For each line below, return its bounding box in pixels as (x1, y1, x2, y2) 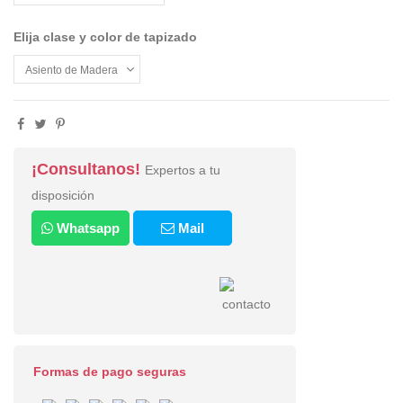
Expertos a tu (145, 162, 220, 177)
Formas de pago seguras (33, 363, 186, 379)
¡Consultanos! (31, 159, 145, 178)
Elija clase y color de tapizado (13, 30, 197, 45)
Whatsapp (53, 220, 120, 237)
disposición (31, 187, 94, 202)
